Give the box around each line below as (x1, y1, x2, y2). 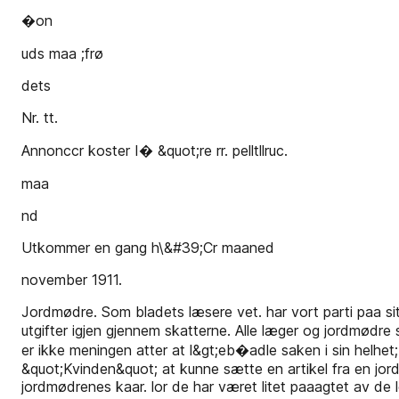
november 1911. (21, 271, 122, 289)
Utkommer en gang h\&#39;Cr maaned (21, 239, 274, 256)
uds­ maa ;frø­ (21, 45, 103, 62)
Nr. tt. (21, 109, 58, 126)
